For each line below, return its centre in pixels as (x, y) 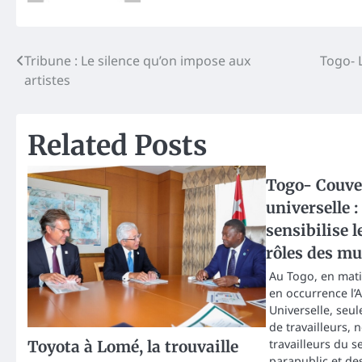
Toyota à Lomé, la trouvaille (133, 346)
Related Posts (117, 145)
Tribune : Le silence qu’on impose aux (137, 60)
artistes (47, 80)
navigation (67, 93)
